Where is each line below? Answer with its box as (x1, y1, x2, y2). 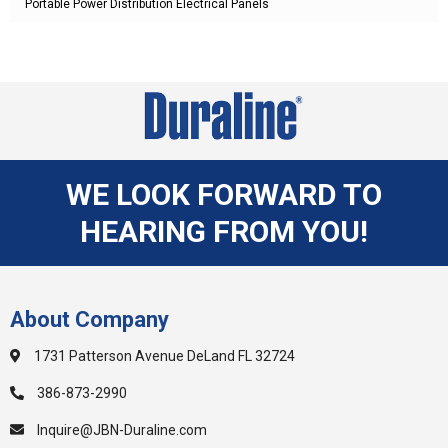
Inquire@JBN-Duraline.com (34, 421, 207, 438)
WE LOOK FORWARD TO (66, 176, 382, 212)
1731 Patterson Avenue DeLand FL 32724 (31, 347, 295, 364)
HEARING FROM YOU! (80, 213, 368, 249)
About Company (10, 306, 169, 332)
